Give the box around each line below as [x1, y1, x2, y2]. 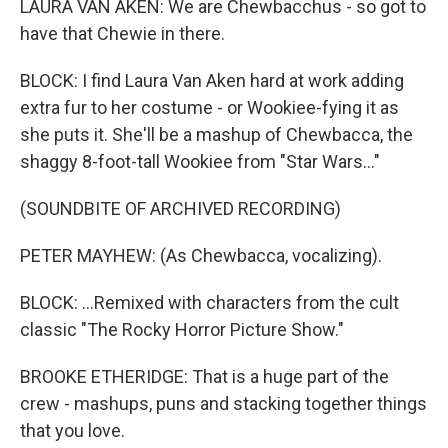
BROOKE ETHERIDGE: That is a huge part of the [20, 366, 389, 387]
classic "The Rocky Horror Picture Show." [20, 319, 344, 340]
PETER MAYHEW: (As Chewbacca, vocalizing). [20, 245, 382, 266]
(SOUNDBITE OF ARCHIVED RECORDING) [20, 198, 341, 219]
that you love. [20, 420, 125, 441]
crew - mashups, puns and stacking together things [20, 393, 427, 414]
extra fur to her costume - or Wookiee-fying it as [20, 97, 399, 118]
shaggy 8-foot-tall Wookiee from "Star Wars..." [20, 151, 380, 172]
